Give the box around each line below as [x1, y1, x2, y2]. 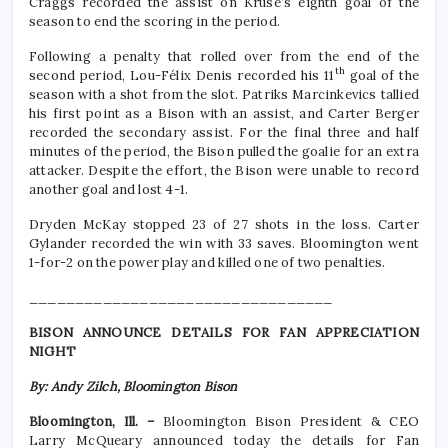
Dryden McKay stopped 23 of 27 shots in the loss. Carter [29, 216, 419, 234]
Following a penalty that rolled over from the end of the [29, 48, 419, 66]
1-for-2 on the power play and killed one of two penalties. [29, 254, 386, 272]
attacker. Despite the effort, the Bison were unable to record [29, 162, 419, 180]
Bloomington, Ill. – [29, 413, 164, 431]
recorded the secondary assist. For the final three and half [29, 124, 419, 142]
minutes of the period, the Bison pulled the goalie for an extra [29, 143, 419, 161]
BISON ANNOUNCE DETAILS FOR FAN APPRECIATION [29, 324, 419, 342]
